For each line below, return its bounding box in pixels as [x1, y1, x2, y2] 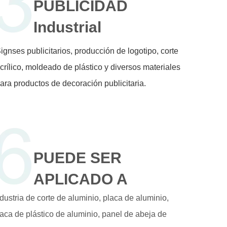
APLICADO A [33, 170, 128, 187]
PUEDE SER [33, 149, 122, 166]
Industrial [33, 18, 101, 35]
